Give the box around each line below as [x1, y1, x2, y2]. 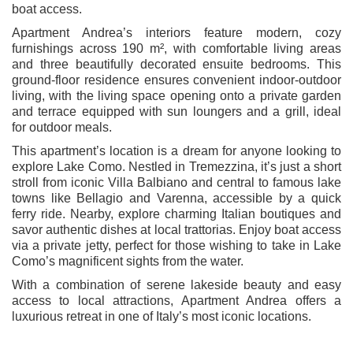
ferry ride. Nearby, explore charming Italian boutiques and [12, 206, 341, 221]
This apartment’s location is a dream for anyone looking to [12, 143, 341, 158]
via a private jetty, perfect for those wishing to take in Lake [12, 238, 341, 252]
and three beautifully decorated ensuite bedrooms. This [12, 57, 341, 71]
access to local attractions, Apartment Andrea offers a [12, 293, 341, 307]
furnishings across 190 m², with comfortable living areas [12, 41, 341, 55]
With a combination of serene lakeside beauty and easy [12, 277, 341, 292]
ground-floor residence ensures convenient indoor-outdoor [12, 72, 341, 87]
